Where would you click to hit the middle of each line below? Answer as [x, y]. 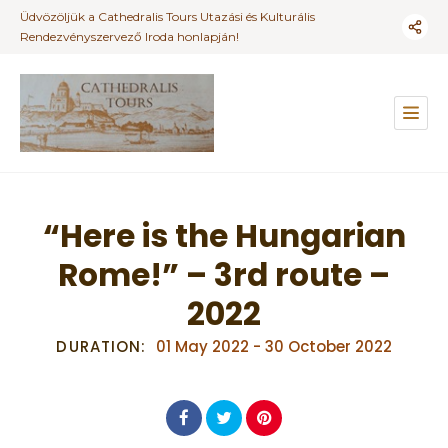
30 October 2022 [328, 346]
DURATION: [101, 346]
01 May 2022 [202, 346]
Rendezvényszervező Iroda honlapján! [129, 36]
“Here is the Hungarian [224, 235]
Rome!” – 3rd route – [224, 274]
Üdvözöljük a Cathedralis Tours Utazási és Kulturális [167, 16]
